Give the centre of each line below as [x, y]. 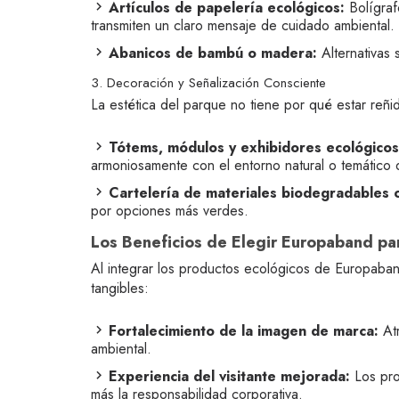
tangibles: [120, 288]
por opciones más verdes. [170, 211]
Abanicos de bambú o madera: [213, 53]
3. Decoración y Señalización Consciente [208, 83]
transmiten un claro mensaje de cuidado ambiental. [243, 25]
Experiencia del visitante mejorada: [229, 376]
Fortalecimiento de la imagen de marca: [244, 331]
